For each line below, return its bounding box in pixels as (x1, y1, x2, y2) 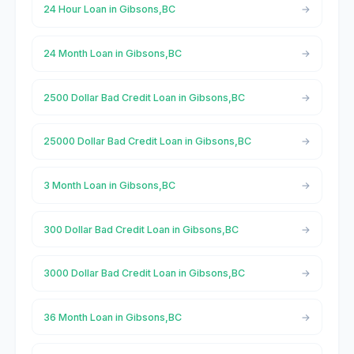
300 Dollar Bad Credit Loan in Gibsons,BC (43, 223, 239, 235)
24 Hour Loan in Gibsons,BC (43, 3, 175, 16)
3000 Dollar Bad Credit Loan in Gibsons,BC (43, 267, 245, 280)
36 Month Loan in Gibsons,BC (43, 311, 182, 323)
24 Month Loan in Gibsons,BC (43, 47, 182, 60)
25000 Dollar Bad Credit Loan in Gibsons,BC (43, 135, 251, 148)
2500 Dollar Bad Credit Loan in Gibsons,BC (43, 91, 245, 104)
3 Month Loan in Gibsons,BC (43, 179, 175, 191)
